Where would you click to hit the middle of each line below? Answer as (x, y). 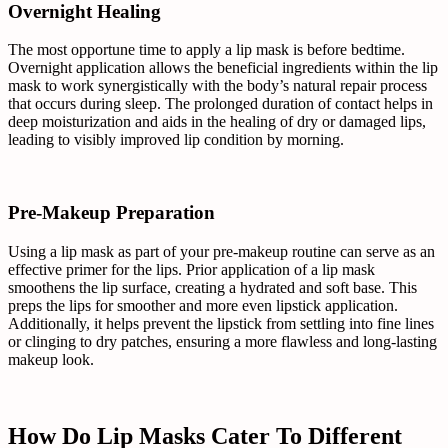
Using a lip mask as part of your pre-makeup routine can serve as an (221, 251)
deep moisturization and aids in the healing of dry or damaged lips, (217, 122)
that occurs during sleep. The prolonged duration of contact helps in (220, 104)
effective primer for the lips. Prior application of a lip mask (191, 269)
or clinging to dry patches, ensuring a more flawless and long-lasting (222, 341)
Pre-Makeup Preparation (111, 213)
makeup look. (51, 359)
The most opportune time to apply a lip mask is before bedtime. (206, 50)
